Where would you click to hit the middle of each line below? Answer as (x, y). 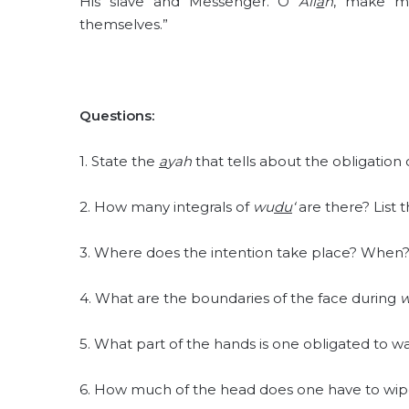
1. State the (119, 161)
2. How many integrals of (166, 207)
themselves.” (124, 24)
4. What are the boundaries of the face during (240, 298)
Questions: (117, 115)
